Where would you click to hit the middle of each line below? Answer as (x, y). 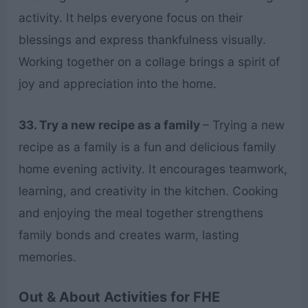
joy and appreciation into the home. (117, 84)
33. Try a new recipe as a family (110, 124)
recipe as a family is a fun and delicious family (147, 146)
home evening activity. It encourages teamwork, (153, 168)
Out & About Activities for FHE (119, 297)
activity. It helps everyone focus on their (130, 18)
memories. (47, 256)
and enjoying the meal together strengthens (141, 212)
